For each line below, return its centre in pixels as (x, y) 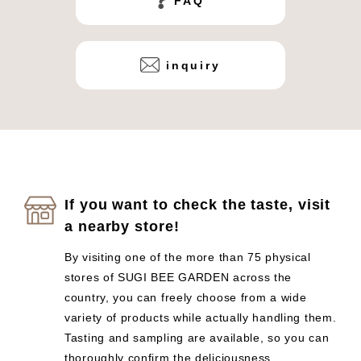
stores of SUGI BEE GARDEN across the (178, 277)
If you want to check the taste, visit (198, 204)
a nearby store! (122, 226)
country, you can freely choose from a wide (186, 297)
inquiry (193, 65)
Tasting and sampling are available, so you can (197, 337)
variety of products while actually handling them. (201, 317)
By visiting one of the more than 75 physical (188, 257)
